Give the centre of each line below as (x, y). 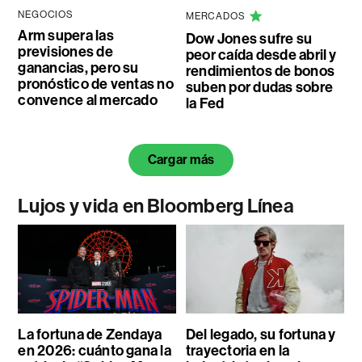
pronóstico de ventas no (96, 84)
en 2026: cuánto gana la (95, 351)
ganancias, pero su (78, 68)
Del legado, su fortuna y (261, 335)
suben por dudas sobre (259, 88)
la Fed (205, 104)
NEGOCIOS (46, 15)
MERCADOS (215, 17)
